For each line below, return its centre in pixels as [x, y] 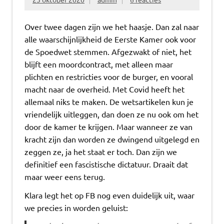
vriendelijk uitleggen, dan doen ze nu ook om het [111, 114]
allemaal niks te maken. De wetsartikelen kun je [109, 101]
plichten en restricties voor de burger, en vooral [109, 76]
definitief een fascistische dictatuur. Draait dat [106, 164]
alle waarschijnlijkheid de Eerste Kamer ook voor [110, 39]
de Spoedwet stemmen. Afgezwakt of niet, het [108, 51]
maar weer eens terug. [65, 176]
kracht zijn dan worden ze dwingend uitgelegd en [112, 139]
